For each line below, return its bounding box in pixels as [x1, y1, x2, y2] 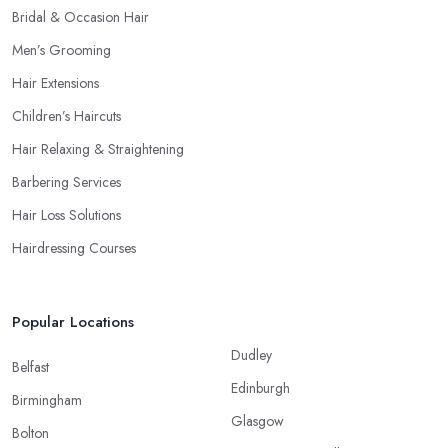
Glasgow [231, 411, 284, 432]
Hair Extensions [12, 73, 99, 94]
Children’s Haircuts [12, 106, 121, 127]
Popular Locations [12, 311, 134, 334]
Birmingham [12, 390, 82, 411]
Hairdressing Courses [12, 238, 136, 259]
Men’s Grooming [12, 40, 111, 61]
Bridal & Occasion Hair [12, 7, 149, 28]
